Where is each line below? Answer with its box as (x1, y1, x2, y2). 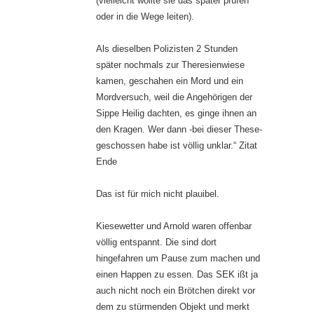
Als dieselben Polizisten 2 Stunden (96, 43, 238, 55)
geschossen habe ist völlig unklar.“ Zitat (96, 140, 257, 151)
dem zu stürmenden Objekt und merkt (96, 301, 250, 313)
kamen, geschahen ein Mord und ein (96, 76, 243, 87)
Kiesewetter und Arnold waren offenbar (96, 221, 252, 232)
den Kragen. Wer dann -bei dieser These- (96, 124, 262, 135)
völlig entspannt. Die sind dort (96, 237, 217, 248)
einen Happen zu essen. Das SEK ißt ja (96, 269, 258, 280)
